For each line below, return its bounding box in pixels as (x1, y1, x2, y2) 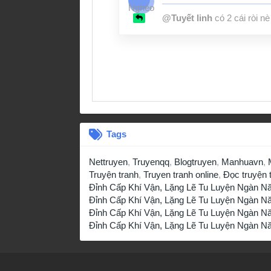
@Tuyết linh (162, 12, 212, 23)
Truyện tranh (89, 169, 139, 180)
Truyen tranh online (143, 169, 218, 180)
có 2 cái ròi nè (212, 12, 270, 23)
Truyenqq (132, 156, 169, 167)
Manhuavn (221, 156, 263, 167)
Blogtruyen (174, 156, 217, 167)
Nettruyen (89, 156, 128, 167)
